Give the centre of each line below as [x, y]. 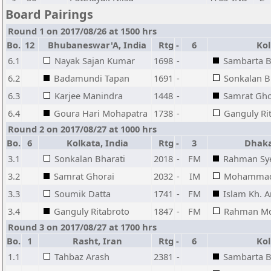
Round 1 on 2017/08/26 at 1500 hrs [82, 31]
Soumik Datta [83, 194]
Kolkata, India [95, 143]
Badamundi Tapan [92, 78]
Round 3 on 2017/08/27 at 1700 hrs [82, 227]
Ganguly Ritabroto [92, 211]
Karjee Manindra [89, 96]
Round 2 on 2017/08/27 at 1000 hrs [82, 129]
